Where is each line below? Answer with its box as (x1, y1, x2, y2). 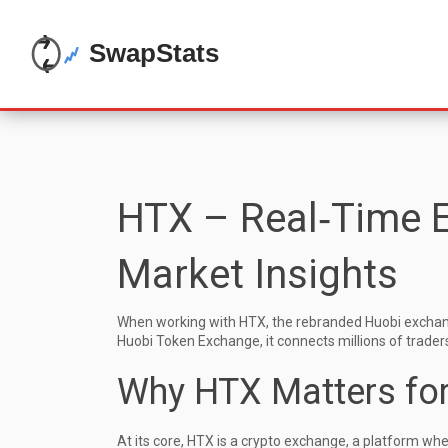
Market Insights (117, 251, 398, 298)
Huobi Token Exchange (117, 333, 260, 349)
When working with (117, 314, 239, 330)
